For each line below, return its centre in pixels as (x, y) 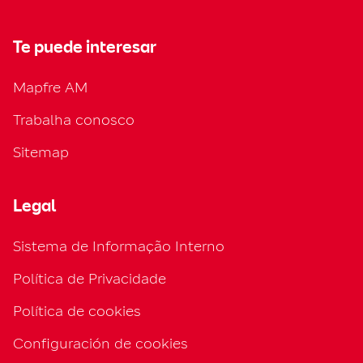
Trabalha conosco (74, 120)
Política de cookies (77, 311)
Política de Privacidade (90, 278)
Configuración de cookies (100, 343)
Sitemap (41, 152)
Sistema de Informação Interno (119, 246)
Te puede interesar (85, 47)
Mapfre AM (50, 87)
